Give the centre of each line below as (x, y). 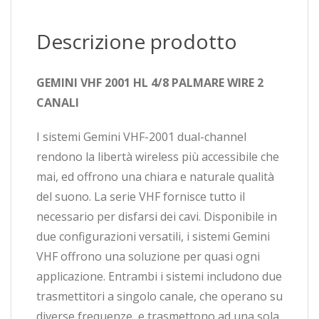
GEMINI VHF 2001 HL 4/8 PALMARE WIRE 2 (150, 82)
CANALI (58, 102)
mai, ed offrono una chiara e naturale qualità (155, 176)
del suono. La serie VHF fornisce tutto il (141, 196)
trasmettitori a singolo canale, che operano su (159, 296)
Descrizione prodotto (137, 41)
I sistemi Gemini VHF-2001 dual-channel (141, 136)
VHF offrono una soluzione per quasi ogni (148, 256)
